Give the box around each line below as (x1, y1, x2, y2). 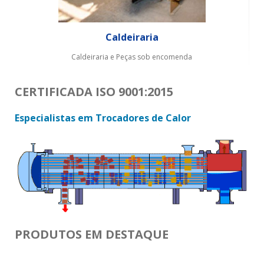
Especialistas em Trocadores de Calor (15, 111, 191, 124)
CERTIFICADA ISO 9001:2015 (15, 83, 173, 100)
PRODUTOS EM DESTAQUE (15, 226, 169, 242)
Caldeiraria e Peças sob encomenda (71, 51, 192, 62)
